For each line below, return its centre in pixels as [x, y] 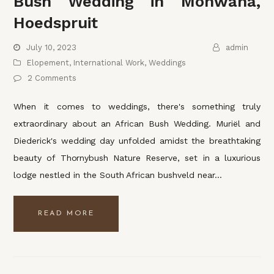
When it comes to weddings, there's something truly [137, 106]
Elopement [48, 62]
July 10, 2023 [51, 47]
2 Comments [52, 78]
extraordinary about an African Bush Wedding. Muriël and [137, 123]
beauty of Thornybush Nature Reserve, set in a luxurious [137, 157]
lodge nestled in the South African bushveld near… [118, 175]
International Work [109, 62]
